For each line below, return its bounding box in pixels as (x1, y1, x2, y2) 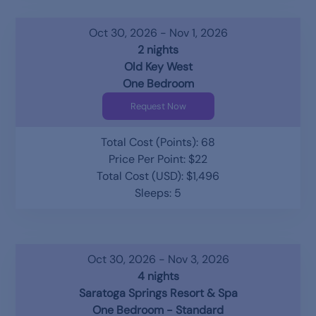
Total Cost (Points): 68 (101, 134, 215, 150)
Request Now (130, 99, 186, 112)
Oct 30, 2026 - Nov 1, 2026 (88, 25, 228, 40)
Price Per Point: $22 (109, 151, 207, 166)
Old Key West (123, 59, 193, 74)
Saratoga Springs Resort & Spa (78, 285, 238, 300)
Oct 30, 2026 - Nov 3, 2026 (87, 251, 229, 267)
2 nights (138, 42, 178, 57)
